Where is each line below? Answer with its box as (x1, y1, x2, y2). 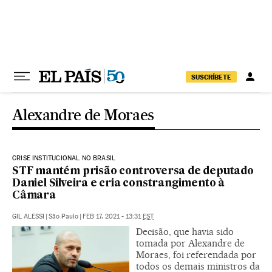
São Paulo (49, 212, 78, 220)
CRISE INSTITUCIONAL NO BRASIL (12, 154, 116, 162)
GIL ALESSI (12, 212, 44, 220)
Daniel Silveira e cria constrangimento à (12, 178, 225, 189)
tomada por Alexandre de (136, 237, 245, 249)
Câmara (12, 191, 56, 201)
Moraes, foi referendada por (136, 249, 256, 260)
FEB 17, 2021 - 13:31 (83, 212, 143, 220)
